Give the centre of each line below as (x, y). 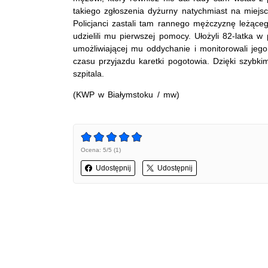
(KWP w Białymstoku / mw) (126, 94)
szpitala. (89, 73)
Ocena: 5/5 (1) (101, 150)
